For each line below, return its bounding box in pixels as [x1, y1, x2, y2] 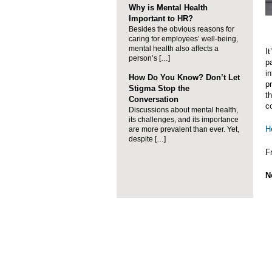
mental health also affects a [129, 44, 219, 53]
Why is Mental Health [129, 3, 208, 12]
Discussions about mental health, [129, 106, 238, 114]
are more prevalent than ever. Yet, [129, 125, 239, 134]
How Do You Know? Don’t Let [129, 73, 240, 82]
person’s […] [129, 54, 170, 63]
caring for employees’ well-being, [129, 35, 238, 43]
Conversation [129, 95, 178, 104]
